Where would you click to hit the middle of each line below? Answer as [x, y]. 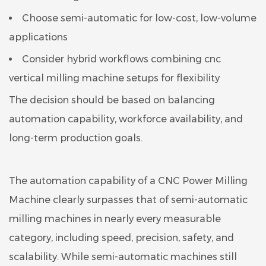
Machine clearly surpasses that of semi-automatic [128, 199]
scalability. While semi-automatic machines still [123, 256]
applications [38, 37]
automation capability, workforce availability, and [126, 119]
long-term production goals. [76, 138]
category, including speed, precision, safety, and [121, 237]
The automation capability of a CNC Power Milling [128, 180]
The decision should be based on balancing [112, 100]
